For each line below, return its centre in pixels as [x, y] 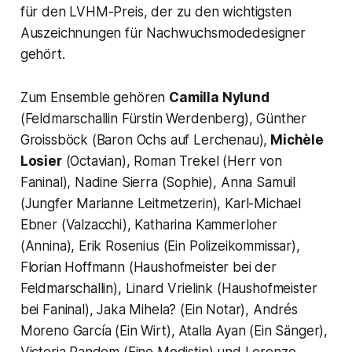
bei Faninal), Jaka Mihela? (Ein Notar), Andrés [159, 310]
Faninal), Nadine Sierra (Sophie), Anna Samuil [158, 183]
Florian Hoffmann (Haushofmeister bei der [148, 268]
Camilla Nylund [219, 98]
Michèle [295, 140]
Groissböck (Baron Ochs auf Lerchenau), [144, 140]
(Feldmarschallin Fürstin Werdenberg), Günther [163, 119]
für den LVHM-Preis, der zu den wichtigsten [156, 12]
